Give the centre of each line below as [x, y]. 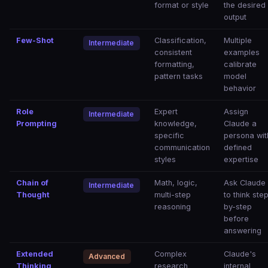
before [237, 219]
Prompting [37, 124]
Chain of [33, 183]
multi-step [173, 195]
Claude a [240, 124]
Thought [33, 195]
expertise [241, 160]
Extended [35, 254]
